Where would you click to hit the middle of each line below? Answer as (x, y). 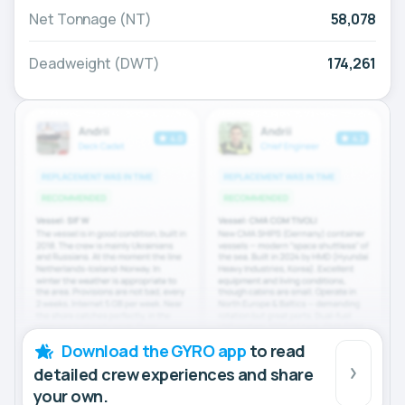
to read (276, 350)
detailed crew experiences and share (174, 374)
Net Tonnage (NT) (90, 19)
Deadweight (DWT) (94, 64)
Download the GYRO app (154, 350)
